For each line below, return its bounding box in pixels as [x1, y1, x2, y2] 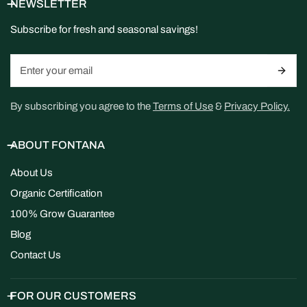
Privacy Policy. [224, 101, 290, 112]
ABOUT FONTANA [10, 139, 105, 151]
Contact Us [10, 249, 61, 261]
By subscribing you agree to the [10, 101, 153, 112]
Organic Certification [10, 188, 102, 199]
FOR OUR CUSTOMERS [10, 290, 136, 302]
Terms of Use [153, 101, 213, 112]
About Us [10, 167, 53, 179]
